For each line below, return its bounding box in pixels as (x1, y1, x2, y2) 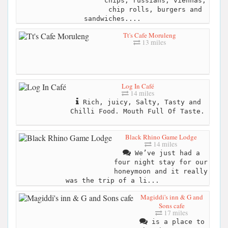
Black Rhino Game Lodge (125, 132, 197, 141)
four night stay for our (114, 158, 208, 166)
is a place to (148, 218, 205, 226)
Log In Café (122, 81, 154, 91)
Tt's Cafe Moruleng (123, 30, 176, 40)
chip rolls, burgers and (108, 5, 202, 13)
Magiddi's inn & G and (140, 192, 203, 202)
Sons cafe (158, 201, 185, 211)
